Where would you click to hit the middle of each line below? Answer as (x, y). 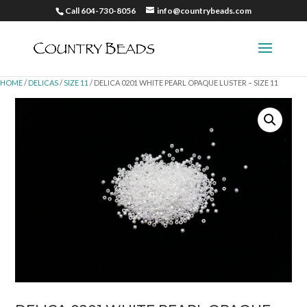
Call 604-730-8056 (100, 11)
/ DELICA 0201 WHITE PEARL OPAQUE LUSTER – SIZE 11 (183, 83)
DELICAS (43, 83)
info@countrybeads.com (204, 11)
